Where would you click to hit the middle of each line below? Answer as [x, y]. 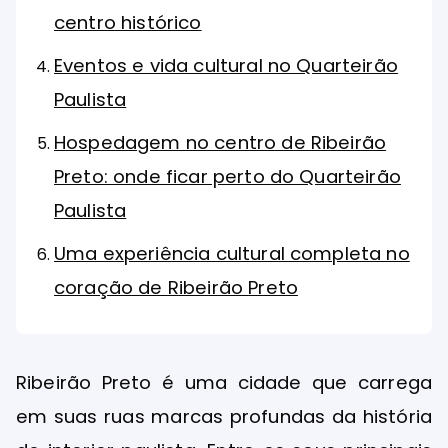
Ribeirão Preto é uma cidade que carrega [224, 383]
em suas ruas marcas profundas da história [224, 417]
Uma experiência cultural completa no [232, 254]
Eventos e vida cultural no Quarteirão [226, 66]
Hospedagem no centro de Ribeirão [220, 143]
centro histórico [128, 23]
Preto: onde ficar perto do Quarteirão [227, 177]
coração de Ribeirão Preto [176, 288]
